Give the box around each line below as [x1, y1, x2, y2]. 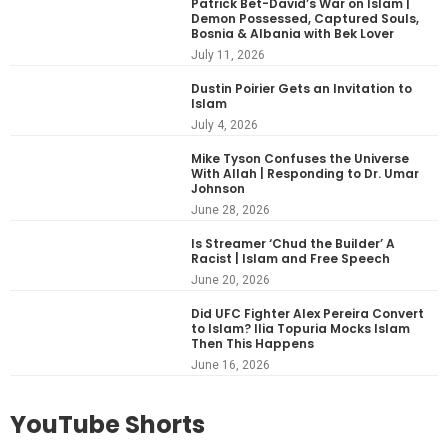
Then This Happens [191, 334, 315, 352]
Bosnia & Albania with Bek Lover [191, 24, 395, 42]
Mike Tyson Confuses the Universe [191, 149, 410, 167]
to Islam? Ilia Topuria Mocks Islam [191, 319, 411, 337]
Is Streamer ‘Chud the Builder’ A [191, 234, 396, 252]
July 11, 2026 [191, 47, 266, 62]
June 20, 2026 [191, 272, 271, 287]
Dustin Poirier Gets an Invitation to [191, 79, 413, 97]
